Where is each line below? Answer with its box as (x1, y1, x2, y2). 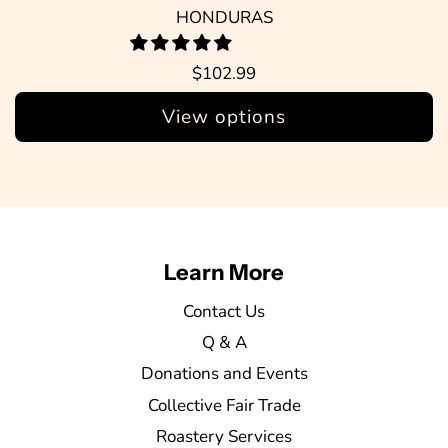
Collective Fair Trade (147, 393, 301, 417)
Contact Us (183, 299, 265, 323)
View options (162, 104, 286, 130)
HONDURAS (175, 6, 273, 29)
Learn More (164, 259, 284, 285)
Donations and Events (140, 362, 308, 386)
